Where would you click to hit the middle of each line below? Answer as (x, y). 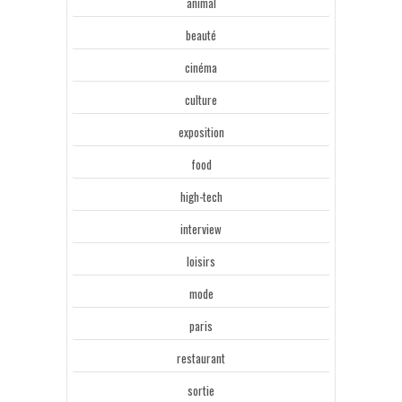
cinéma (201, 67)
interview (201, 228)
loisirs (201, 261)
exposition (201, 131)
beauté (201, 35)
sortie (201, 390)
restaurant (201, 358)
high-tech (201, 196)
